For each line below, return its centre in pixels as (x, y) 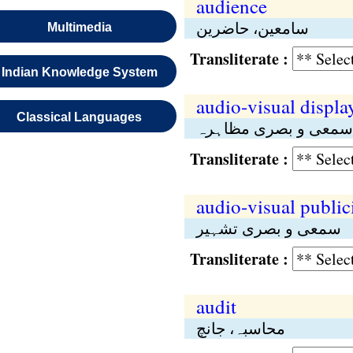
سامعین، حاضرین (252, 28)
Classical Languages (80, 117)
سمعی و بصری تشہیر (268, 228)
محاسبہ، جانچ (240, 328)
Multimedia (79, 27)
